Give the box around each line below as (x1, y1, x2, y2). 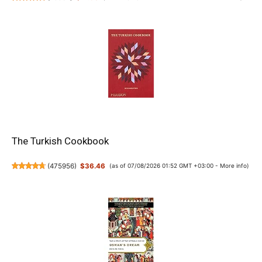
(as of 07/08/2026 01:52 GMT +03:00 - (109, 162, 220, 170)
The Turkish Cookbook (12, 135, 109, 147)
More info (219, 162, 247, 170)
